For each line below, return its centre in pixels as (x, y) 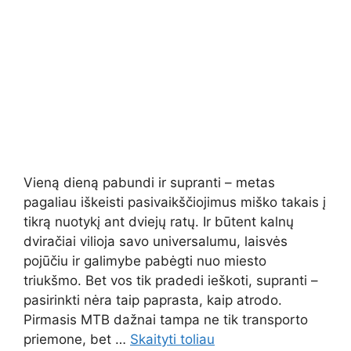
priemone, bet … (77, 339)
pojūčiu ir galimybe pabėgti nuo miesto (145, 261)
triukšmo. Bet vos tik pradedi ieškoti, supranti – (171, 280)
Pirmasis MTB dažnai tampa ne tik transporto (166, 319)
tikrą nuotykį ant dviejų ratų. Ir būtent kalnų (159, 221)
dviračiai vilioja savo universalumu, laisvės (156, 241)
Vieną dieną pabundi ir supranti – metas (149, 182)
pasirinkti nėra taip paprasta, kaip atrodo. (153, 300)
